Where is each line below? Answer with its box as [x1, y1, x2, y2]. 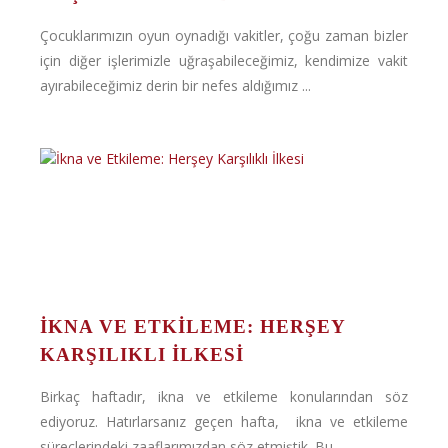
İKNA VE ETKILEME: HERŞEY [40, 316, 345, 337]
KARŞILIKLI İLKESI [40, 344, 244, 365]
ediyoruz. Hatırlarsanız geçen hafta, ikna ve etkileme [40, 412, 408, 431]
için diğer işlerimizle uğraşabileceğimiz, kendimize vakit [40, 51, 408, 70]
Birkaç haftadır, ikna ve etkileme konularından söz [40, 387, 408, 406]
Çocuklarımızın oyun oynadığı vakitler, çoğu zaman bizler [40, 26, 408, 45]
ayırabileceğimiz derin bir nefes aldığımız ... [40, 76, 311, 95]
